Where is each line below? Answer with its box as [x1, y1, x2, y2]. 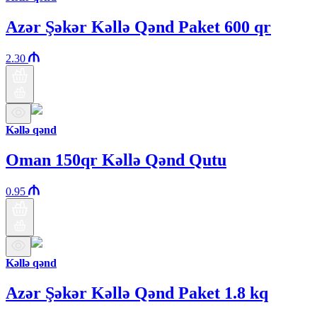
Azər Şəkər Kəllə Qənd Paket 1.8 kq [6, 283, 268, 302]
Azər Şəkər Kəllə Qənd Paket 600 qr [6, 18, 271, 37]
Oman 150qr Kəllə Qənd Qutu [6, 151, 226, 170]
